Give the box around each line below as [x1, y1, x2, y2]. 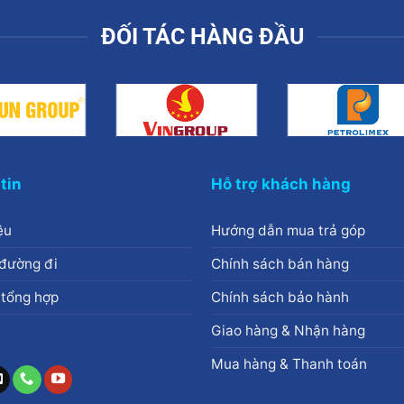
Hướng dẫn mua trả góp [210, 221, 365, 239]
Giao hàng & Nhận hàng [210, 321, 365, 339]
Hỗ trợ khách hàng [210, 174, 351, 193]
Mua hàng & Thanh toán [210, 354, 367, 372]
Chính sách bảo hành [210, 288, 349, 306]
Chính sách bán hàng [210, 254, 349, 272]
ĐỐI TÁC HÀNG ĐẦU [100, 23, 304, 50]
